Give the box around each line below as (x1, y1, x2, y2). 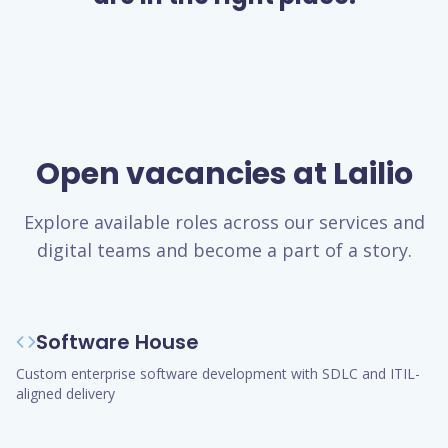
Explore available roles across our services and (23, 210, 425, 234)
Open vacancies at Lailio (35, 153, 413, 195)
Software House (36, 328, 199, 356)
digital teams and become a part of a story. (36, 238, 412, 262)
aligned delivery (16, 384, 115, 403)
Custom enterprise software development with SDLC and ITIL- (16, 364, 420, 383)
